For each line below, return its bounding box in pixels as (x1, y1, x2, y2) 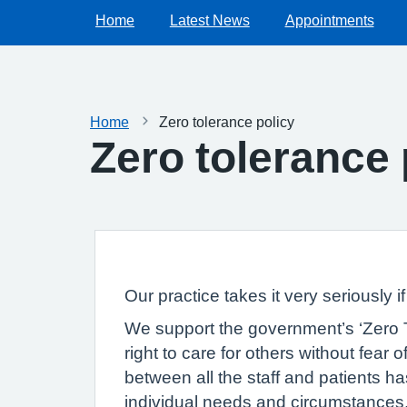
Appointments (284, 13, 374, 27)
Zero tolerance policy (159, 114, 294, 129)
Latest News (169, 13, 250, 27)
